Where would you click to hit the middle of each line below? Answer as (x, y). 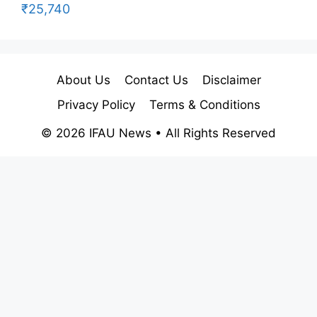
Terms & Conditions (204, 104)
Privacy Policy (96, 104)
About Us (83, 80)
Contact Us (156, 80)
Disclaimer (231, 80)
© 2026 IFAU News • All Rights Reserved (158, 133)
